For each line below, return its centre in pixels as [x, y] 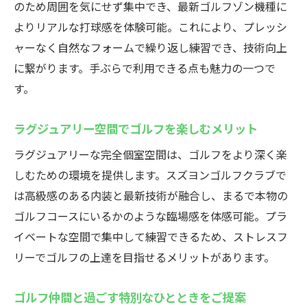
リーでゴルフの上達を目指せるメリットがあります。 [144, 257]
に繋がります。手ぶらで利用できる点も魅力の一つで [145, 68]
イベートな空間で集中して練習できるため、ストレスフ [151, 236]
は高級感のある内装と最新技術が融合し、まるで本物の [151, 195]
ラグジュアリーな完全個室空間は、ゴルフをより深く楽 [150, 154]
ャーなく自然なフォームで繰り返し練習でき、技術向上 [150, 47]
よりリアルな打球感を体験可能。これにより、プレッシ [150, 27]
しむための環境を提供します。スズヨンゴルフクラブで [150, 175]
